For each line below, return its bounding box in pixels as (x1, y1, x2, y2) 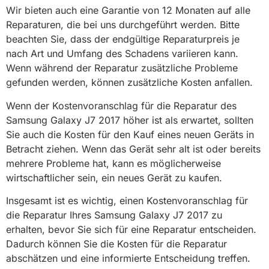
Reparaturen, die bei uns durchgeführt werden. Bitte (6, 19, 240, 31)
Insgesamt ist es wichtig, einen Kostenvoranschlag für (6, 195, 248, 207)
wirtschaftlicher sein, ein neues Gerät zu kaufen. (6, 171, 222, 184)
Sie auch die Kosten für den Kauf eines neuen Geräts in (6, 128, 254, 141)
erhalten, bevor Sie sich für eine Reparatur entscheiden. (6, 223, 256, 236)
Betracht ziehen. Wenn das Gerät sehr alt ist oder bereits (6, 142, 261, 155)
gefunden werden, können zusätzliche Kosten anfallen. (6, 76, 253, 89)
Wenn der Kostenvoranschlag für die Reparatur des (6, 99, 237, 112)
